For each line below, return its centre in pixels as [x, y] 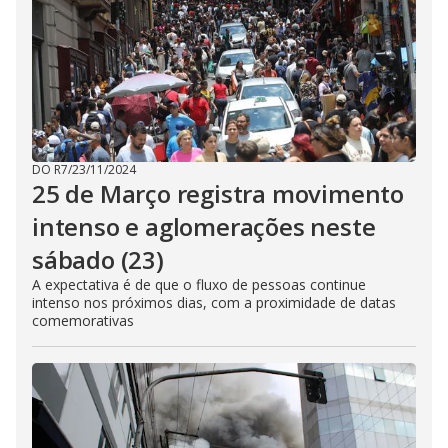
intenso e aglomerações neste [204, 226]
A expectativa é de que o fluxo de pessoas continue [199, 284]
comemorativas [83, 320]
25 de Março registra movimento [218, 193]
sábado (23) [98, 259]
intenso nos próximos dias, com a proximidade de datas [214, 302]
